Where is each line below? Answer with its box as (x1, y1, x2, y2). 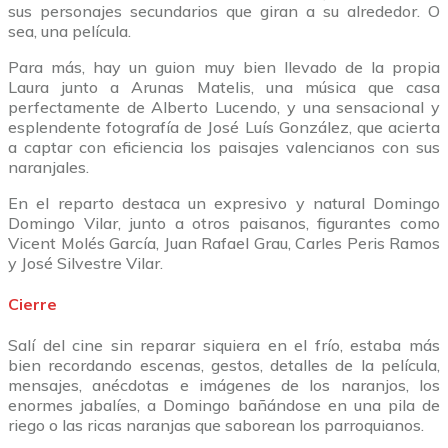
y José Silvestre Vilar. (8, 252, 163, 273)
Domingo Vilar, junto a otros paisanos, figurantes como (8, 212, 440, 233)
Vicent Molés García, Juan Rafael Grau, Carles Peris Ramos (8, 232, 440, 253)
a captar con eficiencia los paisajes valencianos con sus (8, 136, 440, 157)
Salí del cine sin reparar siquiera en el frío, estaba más (8, 335, 440, 356)
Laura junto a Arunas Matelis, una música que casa (8, 76, 440, 97)
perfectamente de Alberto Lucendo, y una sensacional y (8, 96, 440, 117)
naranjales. (8, 156, 89, 177)
